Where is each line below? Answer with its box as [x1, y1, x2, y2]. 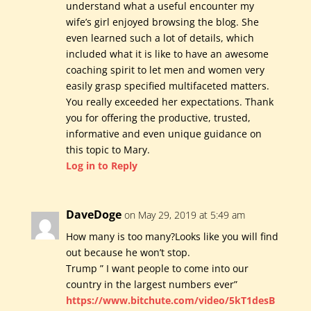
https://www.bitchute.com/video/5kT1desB [65, 294, 275, 308]
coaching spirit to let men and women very [65, 63, 264, 77]
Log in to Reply [65, 159, 137, 173]
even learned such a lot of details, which [65, 31, 254, 45]
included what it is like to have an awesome [65, 47, 269, 61]
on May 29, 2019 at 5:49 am [124, 208, 245, 222]
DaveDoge [65, 207, 121, 223]
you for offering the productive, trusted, [65, 111, 251, 125]
